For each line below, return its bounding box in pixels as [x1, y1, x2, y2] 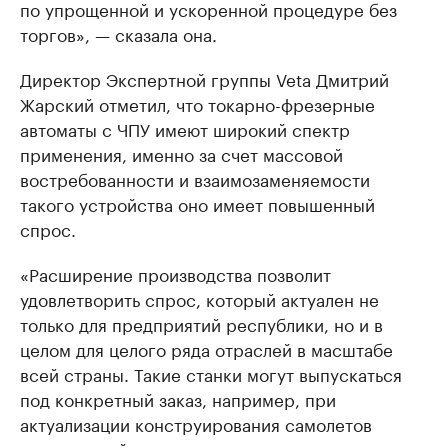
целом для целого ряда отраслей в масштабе [20, 335, 393, 362]
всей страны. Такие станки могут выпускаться [20, 360, 402, 387]
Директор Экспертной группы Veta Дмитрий [20, 65, 389, 92]
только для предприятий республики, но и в [20, 310, 383, 337]
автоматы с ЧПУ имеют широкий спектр [20, 115, 350, 142]
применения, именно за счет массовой [20, 140, 343, 167]
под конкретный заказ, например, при [20, 385, 336, 412]
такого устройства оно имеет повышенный [20, 190, 375, 217]
